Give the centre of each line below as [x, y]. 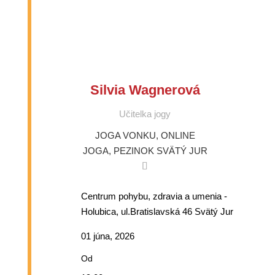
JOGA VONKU [125, 136]
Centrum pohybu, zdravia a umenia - [154, 196]
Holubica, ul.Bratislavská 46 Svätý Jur [157, 212]
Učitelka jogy [145, 114]
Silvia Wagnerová [145, 90]
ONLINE [178, 136]
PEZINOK [134, 151]
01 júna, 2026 [107, 236]
